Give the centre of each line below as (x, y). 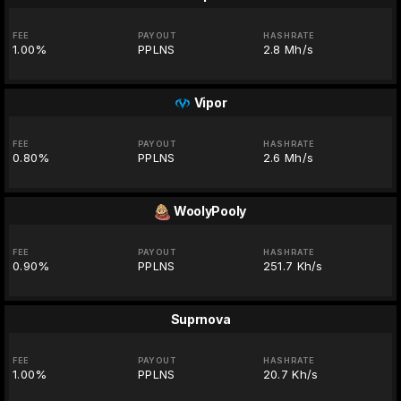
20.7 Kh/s (290, 375)
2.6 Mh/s (288, 158)
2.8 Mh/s (288, 50)
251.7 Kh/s (293, 266)
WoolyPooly (210, 211)
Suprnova (200, 320)
